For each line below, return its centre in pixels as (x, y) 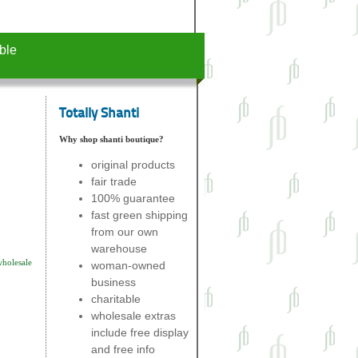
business (113, 282)
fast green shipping (139, 215)
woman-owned (128, 265)
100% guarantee (133, 198)
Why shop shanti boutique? (111, 139)
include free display (140, 332)
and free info (123, 349)
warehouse (119, 248)
